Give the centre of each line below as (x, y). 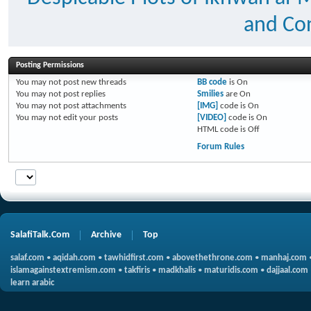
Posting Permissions (50, 65)
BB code (212, 82)
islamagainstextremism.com (63, 270)
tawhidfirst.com (134, 258)
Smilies (210, 94)
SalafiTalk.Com (40, 235)
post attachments (94, 106)
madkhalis (177, 270)
